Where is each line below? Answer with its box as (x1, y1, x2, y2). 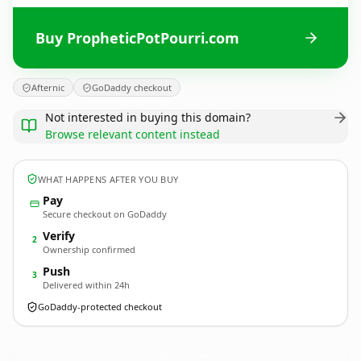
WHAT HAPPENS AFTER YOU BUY (38, 172, 179, 185)
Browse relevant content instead (45, 127, 220, 142)
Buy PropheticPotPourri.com (35, 27, 239, 48)
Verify (43, 228, 75, 243)
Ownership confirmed (43, 243, 135, 255)
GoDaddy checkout (92, 81, 172, 93)
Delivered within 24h (43, 279, 130, 291)
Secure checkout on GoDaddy (43, 208, 167, 220)
